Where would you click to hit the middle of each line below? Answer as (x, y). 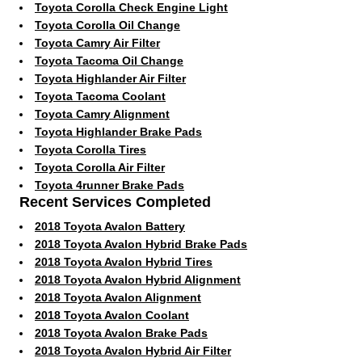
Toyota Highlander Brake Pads (118, 131)
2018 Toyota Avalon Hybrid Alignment (138, 279)
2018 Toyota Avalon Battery (110, 226)
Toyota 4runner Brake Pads (109, 185)
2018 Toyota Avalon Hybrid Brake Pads (141, 244)
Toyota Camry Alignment (102, 114)
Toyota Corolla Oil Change (107, 25)
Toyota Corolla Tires (90, 149)
